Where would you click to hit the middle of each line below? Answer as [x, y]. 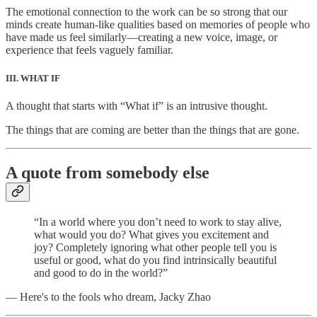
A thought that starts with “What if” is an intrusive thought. [137, 105]
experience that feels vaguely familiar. [90, 50]
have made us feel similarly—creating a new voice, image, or [142, 38]
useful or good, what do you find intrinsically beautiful [155, 260]
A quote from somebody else [108, 172]
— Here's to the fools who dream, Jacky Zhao [108, 296]
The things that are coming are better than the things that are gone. [152, 129]
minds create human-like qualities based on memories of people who [158, 25]
